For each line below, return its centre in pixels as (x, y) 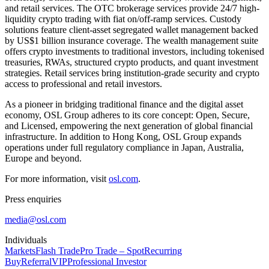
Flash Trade (58, 250)
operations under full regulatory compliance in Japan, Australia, (124, 147)
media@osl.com (35, 219)
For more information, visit (57, 178)
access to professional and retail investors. (83, 83)
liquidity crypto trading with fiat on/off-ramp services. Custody (123, 19)
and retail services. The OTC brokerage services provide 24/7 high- (132, 8)
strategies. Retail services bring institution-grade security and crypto (132, 73)
